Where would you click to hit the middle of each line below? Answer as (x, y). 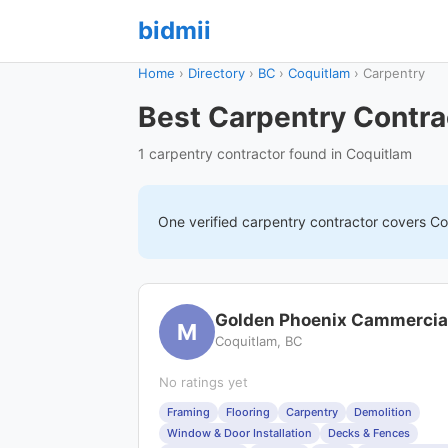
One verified (200, 221)
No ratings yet (203, 382)
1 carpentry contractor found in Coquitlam (275, 153)
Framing (188, 412)
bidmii (174, 30)
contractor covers (368, 221)
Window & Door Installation (239, 433)
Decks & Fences (369, 433)
